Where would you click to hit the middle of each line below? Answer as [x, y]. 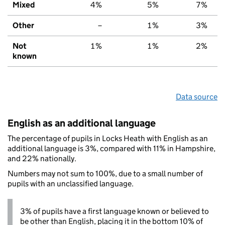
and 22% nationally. [42, 158]
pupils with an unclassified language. [71, 183]
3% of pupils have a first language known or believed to [115, 211]
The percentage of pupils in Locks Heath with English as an [108, 138]
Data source [197, 96]
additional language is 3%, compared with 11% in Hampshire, [111, 148]
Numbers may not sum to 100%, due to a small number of [105, 173]
